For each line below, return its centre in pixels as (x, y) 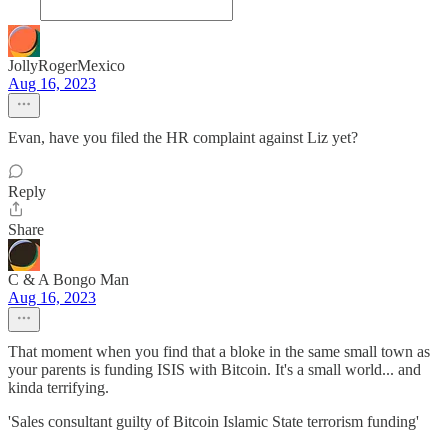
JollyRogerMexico (66, 65)
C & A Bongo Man (68, 279)
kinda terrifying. (58, 387)
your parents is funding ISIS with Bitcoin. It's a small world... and (214, 369)
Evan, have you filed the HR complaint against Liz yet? (183, 137)
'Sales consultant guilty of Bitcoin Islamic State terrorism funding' (213, 421)
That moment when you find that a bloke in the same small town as (219, 351)
